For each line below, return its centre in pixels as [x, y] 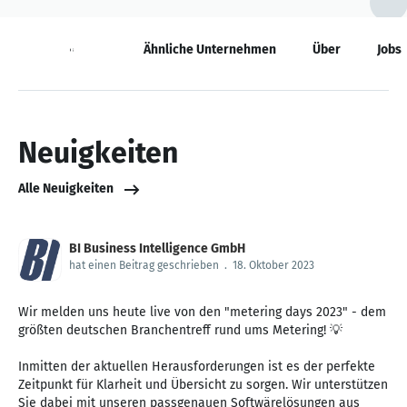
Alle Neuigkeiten [66, 189]
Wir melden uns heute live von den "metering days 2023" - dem [202, 312]
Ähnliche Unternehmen [210, 49]
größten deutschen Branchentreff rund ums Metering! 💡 [180, 330]
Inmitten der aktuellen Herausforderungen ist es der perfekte [197, 366]
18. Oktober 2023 [273, 265]
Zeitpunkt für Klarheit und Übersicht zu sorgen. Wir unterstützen [203, 384]
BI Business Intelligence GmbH [157, 248]
